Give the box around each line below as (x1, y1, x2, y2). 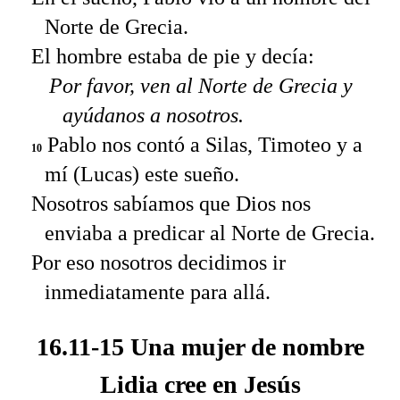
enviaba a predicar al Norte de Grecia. (45, 221, 375, 245)
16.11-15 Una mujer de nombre (36, 333, 364, 362)
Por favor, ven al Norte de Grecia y (49, 73, 353, 97)
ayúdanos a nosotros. (62, 103, 244, 127)
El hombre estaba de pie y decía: (31, 44, 314, 68)
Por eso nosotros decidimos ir (31, 250, 286, 274)
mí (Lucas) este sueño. (45, 162, 239, 186)
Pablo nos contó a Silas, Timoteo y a (42, 132, 362, 156)
